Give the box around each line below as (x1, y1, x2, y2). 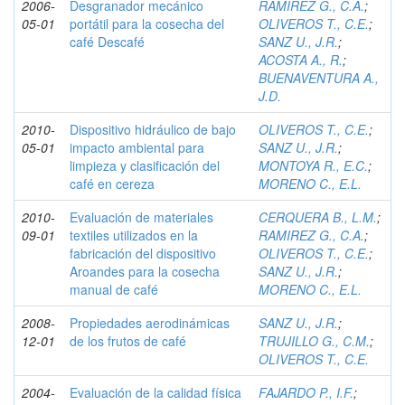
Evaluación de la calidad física (70, 383, 241, 401)
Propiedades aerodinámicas (70, 314, 230, 332)
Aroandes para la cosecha (70, 262, 220, 280)
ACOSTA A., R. (259, 51, 343, 69)
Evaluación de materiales (70, 208, 213, 226)
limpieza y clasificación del (70, 156, 220, 174)
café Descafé (70, 33, 145, 51)
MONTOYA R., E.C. (259, 156, 368, 174)
